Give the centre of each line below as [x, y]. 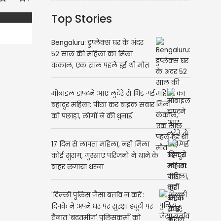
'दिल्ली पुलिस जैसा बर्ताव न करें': [97, 195]
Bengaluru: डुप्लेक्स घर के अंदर [97, 43]
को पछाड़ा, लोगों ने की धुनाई [92, 116]
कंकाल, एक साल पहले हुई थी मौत [100, 66]
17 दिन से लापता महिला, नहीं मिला [100, 145]
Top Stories [81, 19]
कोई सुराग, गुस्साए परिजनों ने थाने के [105, 156]
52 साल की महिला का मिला [92, 54]
